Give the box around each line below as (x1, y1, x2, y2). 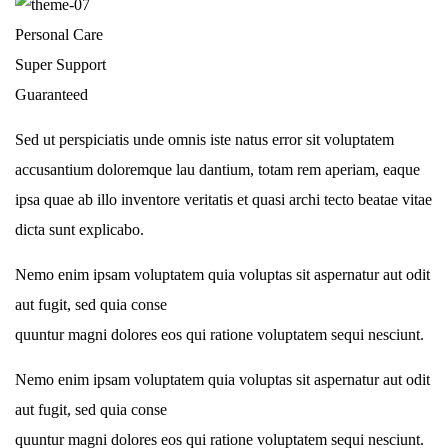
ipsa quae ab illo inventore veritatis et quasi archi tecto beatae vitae (15, 190, 432, 208)
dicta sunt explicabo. (15, 220, 144, 238)
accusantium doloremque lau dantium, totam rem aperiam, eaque (15, 160, 420, 178)
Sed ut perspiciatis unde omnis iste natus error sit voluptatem (15, 130, 394, 148)
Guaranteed (15, 85, 88, 103)
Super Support (15, 55, 106, 73)
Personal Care (15, 25, 103, 43)
